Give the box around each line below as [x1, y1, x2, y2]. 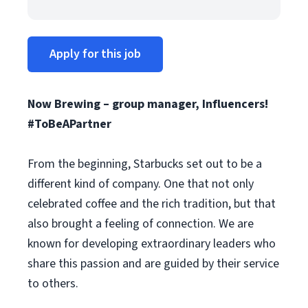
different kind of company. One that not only [27, 175, 254, 192]
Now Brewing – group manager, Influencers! [27, 96, 268, 113]
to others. [27, 275, 78, 292]
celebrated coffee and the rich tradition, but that [27, 195, 276, 212]
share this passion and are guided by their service [27, 255, 279, 272]
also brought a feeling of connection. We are [27, 215, 254, 232]
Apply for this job [49, 45, 141, 63]
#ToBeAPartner [27, 115, 111, 133]
